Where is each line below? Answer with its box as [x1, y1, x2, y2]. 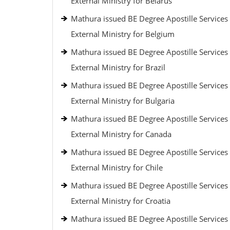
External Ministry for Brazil [71, 62, 165, 72]
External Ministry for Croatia [71, 196, 170, 206]
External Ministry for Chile [71, 162, 163, 172]
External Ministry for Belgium [71, 29, 175, 39]
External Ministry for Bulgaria [71, 95, 175, 106]
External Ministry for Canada [71, 129, 171, 139]
